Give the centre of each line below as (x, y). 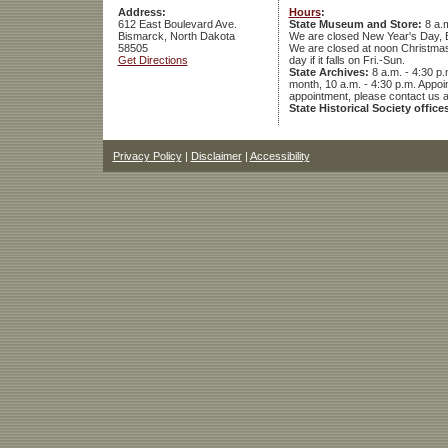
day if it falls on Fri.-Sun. (346, 60)
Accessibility (279, 156)
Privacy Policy (147, 156)
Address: (141, 12)
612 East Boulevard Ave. (177, 24)
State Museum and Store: (355, 24)
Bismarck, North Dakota (176, 36)
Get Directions (152, 60)
